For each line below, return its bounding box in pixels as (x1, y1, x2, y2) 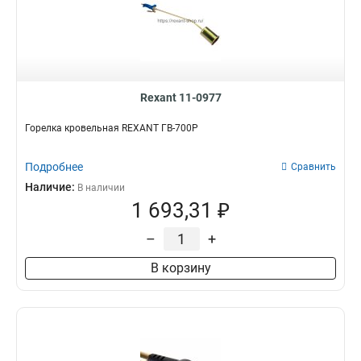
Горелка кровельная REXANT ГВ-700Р (25, 122, 198, 134)
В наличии (77, 182, 125, 193)
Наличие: (25, 180, 77, 193)
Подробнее (25, 160, 83, 173)
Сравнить (291, 161, 336, 172)
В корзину (150, 260, 211, 276)
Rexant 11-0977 (139, 91, 222, 104)
